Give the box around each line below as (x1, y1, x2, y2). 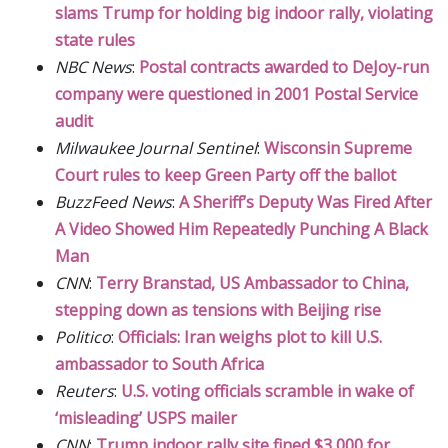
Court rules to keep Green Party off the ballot (55, 163, 396, 186)
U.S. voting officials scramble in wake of (121, 379, 414, 402)
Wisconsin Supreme (264, 136, 412, 159)
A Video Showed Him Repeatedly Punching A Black (55, 217, 428, 240)
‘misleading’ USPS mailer (55, 406, 237, 429)
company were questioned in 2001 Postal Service (55, 82, 418, 105)
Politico (55, 325, 111, 348)
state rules (55, 28, 135, 51)
